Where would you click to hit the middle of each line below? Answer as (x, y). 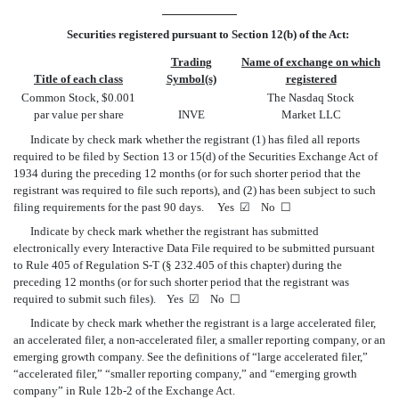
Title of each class (78, 78)
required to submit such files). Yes (101, 298)
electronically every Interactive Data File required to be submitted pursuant (194, 248)
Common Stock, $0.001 (78, 98)
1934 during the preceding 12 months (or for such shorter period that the (187, 173)
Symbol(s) (191, 78)
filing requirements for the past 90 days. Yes (126, 207)
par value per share (78, 115)
